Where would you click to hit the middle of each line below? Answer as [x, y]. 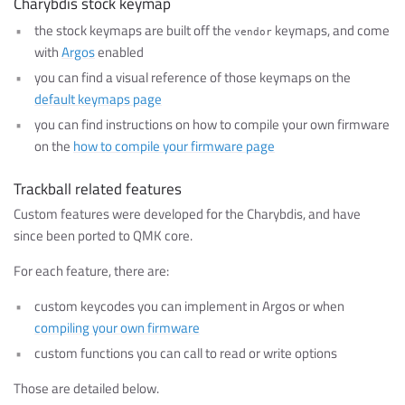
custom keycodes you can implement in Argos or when [189, 306]
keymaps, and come [330, 31]
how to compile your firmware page [174, 146]
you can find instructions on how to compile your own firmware [212, 124]
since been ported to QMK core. [104, 235]
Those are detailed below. [87, 389]
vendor [253, 32]
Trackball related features [98, 189]
